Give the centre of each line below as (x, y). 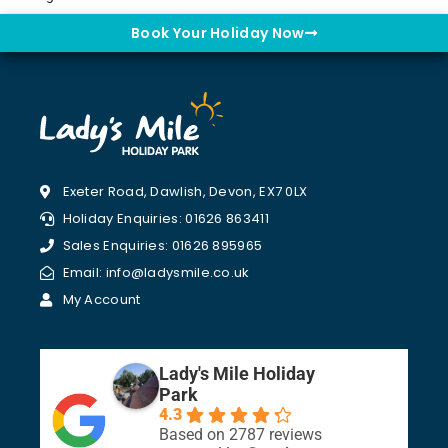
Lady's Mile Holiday (237, 373)
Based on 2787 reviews (240, 434)
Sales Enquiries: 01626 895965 (162, 245)
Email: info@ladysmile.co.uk (156, 272)
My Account (101, 299)
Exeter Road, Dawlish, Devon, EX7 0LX (185, 191)
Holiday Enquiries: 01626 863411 (165, 218)
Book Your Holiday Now (218, 33)
